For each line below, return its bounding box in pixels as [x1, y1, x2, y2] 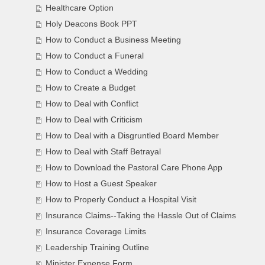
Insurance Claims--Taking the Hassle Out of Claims [46, 211, 237, 221]
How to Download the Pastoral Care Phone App [46, 163, 223, 173]
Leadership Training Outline [46, 243, 150, 253]
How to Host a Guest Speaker [46, 179, 157, 189]
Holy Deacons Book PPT [46, 20, 138, 29]
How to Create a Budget [46, 83, 136, 93]
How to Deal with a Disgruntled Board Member [46, 131, 219, 141]
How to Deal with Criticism [46, 115, 143, 125]
